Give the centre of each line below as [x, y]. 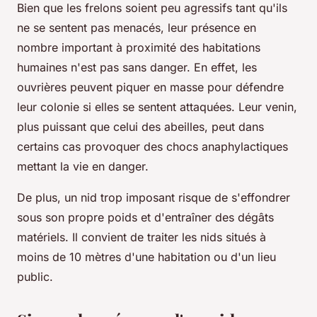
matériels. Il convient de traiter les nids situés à [142, 237]
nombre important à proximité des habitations [139, 48]
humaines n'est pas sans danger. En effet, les [137, 68]
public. [35, 277]
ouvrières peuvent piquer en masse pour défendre [150, 87]
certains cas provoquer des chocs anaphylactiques [152, 147]
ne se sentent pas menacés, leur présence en [137, 28]
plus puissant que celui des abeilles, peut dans [140, 127]
